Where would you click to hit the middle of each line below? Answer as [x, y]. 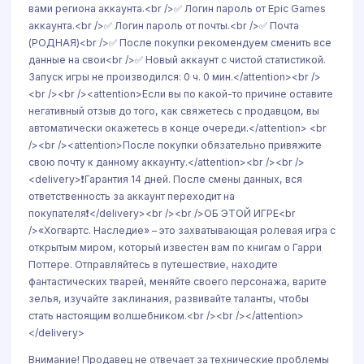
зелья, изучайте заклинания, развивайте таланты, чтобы [169, 299]
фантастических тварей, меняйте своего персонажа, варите [178, 282]
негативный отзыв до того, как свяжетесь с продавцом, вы [174, 111]
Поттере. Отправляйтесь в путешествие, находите [153, 264]
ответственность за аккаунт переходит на [132, 196]
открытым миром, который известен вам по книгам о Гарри [175, 247]
